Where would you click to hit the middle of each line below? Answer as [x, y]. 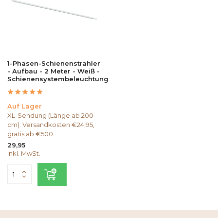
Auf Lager [25, 106]
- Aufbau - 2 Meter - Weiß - [54, 71]
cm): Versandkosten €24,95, [51, 124]
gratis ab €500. [31, 134]
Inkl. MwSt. [24, 153]
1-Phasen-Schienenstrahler [54, 63]
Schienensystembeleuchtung [58, 79]
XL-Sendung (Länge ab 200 [50, 115]
